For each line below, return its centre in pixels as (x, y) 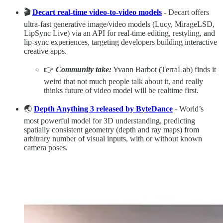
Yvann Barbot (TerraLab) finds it (164, 70)
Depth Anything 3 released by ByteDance (103, 109)
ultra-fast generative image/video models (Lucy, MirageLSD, (119, 24)
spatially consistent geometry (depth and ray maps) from (111, 130)
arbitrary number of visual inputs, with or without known (113, 139)
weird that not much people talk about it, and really (123, 82)
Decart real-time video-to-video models (97, 12)
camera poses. (46, 148)
